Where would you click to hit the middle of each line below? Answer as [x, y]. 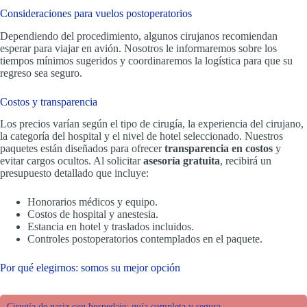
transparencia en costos [219, 149]
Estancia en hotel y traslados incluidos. [111, 227]
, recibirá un [246, 161]
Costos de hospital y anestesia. [93, 214]
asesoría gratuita [182, 161]
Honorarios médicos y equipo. [93, 202]
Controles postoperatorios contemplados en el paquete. [145, 239]
